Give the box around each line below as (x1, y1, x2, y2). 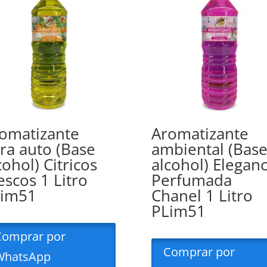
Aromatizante (151, 123, 249, 145)
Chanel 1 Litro (151, 185, 253, 207)
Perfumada (151, 169, 232, 191)
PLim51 (151, 200, 206, 222)
